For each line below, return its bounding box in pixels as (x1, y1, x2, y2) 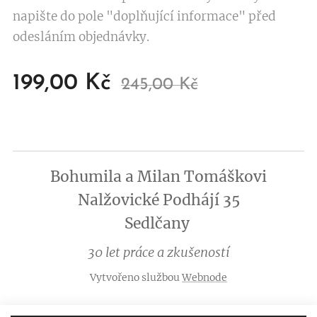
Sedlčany (124, 214, 193, 233)
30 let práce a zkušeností (87, 244, 230, 260)
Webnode (182, 271, 227, 284)
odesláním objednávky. (13, 29, 149, 45)
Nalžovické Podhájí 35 (77, 190, 240, 209)
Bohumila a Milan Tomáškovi (50, 167, 267, 186)
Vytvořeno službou (90, 271, 182, 284)
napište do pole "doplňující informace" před (13, 8, 276, 25)
